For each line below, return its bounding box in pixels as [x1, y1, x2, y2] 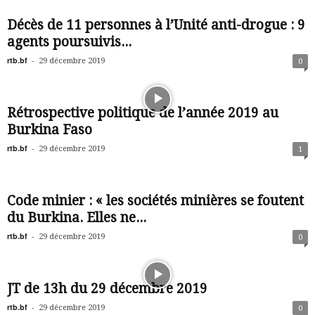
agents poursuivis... [7, 34, 131, 50]
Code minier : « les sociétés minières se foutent [7, 193, 304, 209]
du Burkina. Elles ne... [7, 210, 146, 226]
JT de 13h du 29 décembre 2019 [7, 281, 207, 297]
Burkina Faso [7, 122, 92, 138]
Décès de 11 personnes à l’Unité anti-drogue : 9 [7, 17, 305, 33]
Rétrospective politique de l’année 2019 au [7, 105, 278, 121]
